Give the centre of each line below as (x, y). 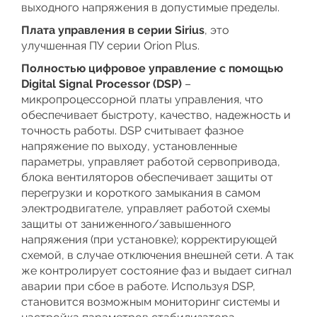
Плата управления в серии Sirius (113, 30)
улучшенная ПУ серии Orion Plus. (110, 46)
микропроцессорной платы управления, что (142, 99)
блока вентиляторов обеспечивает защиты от (147, 177)
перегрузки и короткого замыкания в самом (141, 193)
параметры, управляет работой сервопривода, (151, 162)
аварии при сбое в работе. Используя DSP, (138, 286)
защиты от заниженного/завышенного (126, 224)
